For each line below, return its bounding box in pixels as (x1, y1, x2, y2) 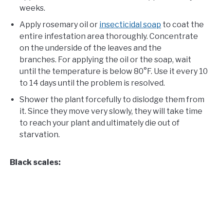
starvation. (19, 129, 60, 139)
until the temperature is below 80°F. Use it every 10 (19, 66, 208, 76)
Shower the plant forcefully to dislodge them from (19, 94, 204, 104)
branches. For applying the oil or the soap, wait (19, 54, 191, 64)
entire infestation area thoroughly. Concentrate (19, 31, 198, 41)
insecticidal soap (99, 19, 161, 29)
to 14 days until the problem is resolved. (19, 78, 165, 88)
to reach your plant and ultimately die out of (19, 118, 180, 127)
